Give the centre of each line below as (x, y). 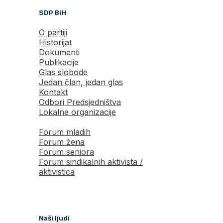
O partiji (53, 32)
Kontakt (53, 92)
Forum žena (62, 142)
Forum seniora (66, 152)
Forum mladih (65, 132)
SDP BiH (53, 12)
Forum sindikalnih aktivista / (91, 162)
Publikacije (59, 62)
